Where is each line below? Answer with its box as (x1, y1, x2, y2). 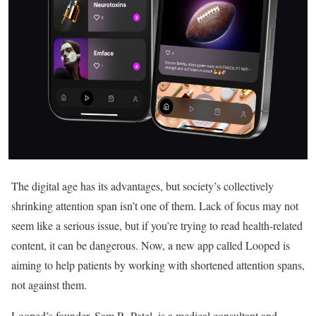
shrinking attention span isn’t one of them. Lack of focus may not (11, 198, 298, 213)
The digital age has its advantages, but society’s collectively (11, 178, 274, 193)
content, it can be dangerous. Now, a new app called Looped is (11, 238, 290, 253)
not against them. (11, 277, 87, 292)
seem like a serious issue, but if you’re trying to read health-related (11, 218, 303, 233)
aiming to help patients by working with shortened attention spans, (11, 257, 305, 272)
